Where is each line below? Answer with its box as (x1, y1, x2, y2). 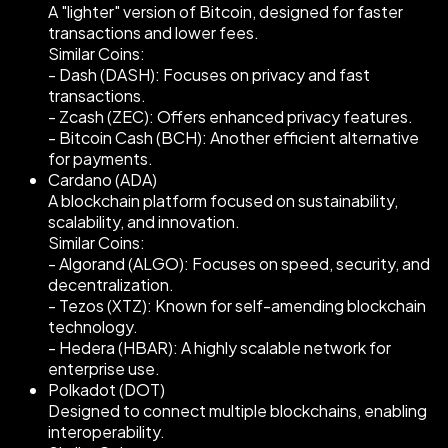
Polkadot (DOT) (48, 379, 165, 401)
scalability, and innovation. (48, 211, 240, 233)
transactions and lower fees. (48, 22, 259, 44)
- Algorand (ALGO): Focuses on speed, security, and (48, 253, 430, 275)
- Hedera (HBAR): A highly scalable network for (48, 337, 391, 359)
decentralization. (48, 274, 174, 296)
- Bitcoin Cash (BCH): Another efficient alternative (48, 127, 419, 149)
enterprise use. (48, 358, 160, 380)
